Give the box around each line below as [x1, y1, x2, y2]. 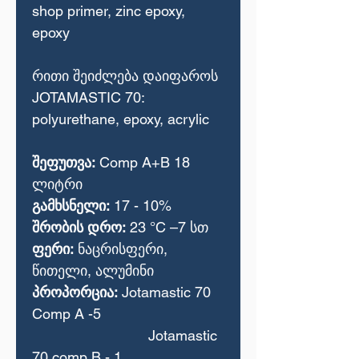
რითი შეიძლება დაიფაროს [32, 67, 218, 84]
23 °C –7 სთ [126, 219, 208, 236]
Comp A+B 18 [95, 154, 190, 171]
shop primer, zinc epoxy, [32, 2, 185, 19]
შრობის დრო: [32, 219, 126, 236]
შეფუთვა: [32, 154, 95, 171]
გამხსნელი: [32, 197, 110, 214]
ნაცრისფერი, [74, 240, 167, 257]
